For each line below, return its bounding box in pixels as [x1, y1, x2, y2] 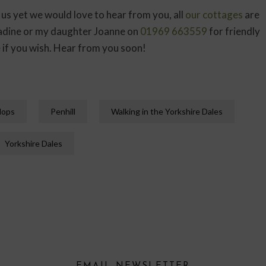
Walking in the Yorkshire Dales [111, 106, 223, 116]
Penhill [50, 106, 75, 116]
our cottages [185, 8, 243, 21]
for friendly [207, 24, 260, 37]
